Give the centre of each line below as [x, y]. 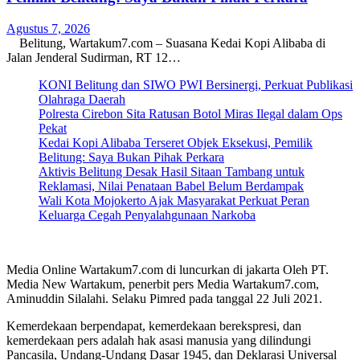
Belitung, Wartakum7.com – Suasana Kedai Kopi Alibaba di [166, 43]
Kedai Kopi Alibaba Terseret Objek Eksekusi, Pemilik [176, 142]
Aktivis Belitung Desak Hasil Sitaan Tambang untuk [172, 171]
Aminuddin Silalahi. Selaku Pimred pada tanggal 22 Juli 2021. [164, 298]
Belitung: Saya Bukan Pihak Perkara [131, 157]
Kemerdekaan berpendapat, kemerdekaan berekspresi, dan [154, 325]
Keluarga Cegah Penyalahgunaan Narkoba [147, 215]
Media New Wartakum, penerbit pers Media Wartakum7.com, [163, 284]
